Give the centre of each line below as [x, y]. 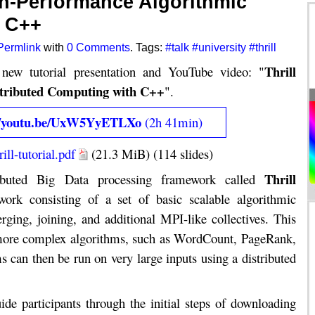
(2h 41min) [172, 122]
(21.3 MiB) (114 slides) [151, 153]
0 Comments [99, 47]
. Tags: [148, 47]
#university [219, 47]
